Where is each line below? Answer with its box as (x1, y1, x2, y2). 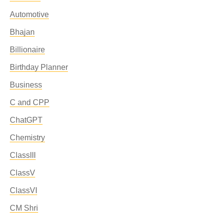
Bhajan (10, 28, 35, 36)
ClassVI (10, 186, 37, 195)
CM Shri (10, 204, 38, 212)
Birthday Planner (10, 63, 68, 71)
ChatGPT (10, 116, 43, 124)
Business (10, 81, 42, 89)
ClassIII (10, 151, 36, 159)
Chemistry (10, 133, 45, 142)
